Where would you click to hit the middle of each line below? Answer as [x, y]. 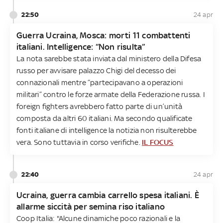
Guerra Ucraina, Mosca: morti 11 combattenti [104, 35]
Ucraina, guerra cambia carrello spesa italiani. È [108, 195]
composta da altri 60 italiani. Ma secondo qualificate [105, 118]
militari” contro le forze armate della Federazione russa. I [111, 94]
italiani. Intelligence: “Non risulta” [81, 47]
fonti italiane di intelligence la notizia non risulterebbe [107, 130]
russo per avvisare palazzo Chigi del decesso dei [96, 70]
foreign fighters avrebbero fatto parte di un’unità [100, 106]
